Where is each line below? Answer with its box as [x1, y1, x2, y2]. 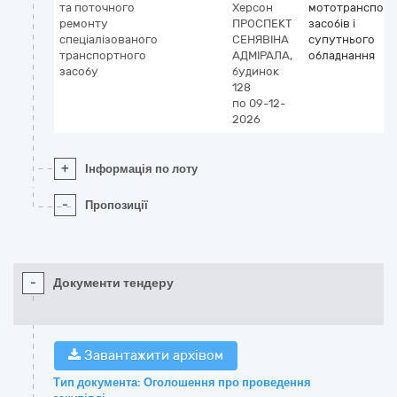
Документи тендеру [53, 276, 174, 291]
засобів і [308, 17, 355, 30]
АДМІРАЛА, [232, 49, 292, 62]
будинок [232, 65, 279, 78]
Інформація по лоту [85, 162, 198, 175]
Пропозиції [85, 198, 148, 212]
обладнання [308, 49, 375, 62]
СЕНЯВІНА [232, 33, 289, 46]
